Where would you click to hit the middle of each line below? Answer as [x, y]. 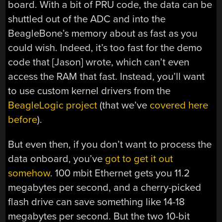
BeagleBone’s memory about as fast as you [103, 34]
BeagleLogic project [53, 106]
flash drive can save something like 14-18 [97, 202]
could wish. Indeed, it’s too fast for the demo [105, 48]
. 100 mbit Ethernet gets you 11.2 [120, 173]
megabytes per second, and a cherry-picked [105, 187]
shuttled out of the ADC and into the [87, 19]
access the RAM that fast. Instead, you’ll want [107, 77]
